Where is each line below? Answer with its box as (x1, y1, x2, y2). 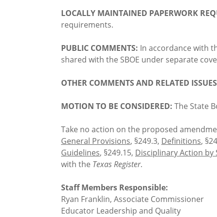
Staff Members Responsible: (61, 182, 168, 193)
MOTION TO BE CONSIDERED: (61, 101, 172, 112)
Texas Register (93, 159, 140, 170)
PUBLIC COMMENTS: (61, 43, 138, 54)
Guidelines (61, 147, 100, 158)
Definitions (161, 136, 201, 147)
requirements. (61, 19, 113, 31)
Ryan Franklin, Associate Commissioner (61, 194, 204, 205)
